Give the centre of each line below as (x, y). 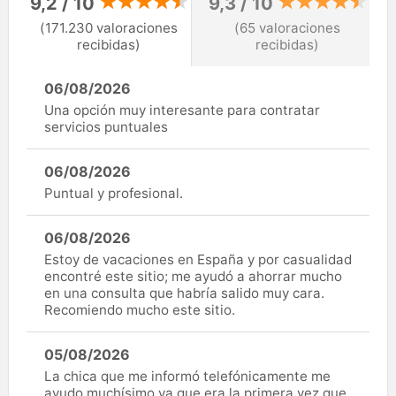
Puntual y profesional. (114, 194)
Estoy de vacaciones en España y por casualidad (198, 260)
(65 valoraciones (287, 27)
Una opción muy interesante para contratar (182, 110)
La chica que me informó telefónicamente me (187, 377)
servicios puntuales (106, 127)
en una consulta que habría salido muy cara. (184, 293)
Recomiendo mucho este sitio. (140, 310)
